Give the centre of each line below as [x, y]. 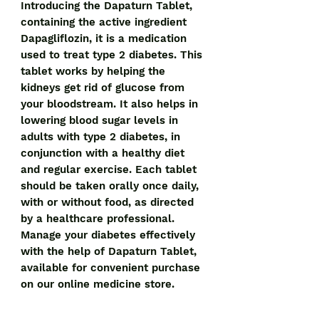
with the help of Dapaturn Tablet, [109, 252]
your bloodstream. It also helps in [109, 104]
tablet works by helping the [93, 72]
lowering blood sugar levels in [99, 121]
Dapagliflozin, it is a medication [104, 39]
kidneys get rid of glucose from [103, 88]
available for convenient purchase [110, 268]
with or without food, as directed [107, 203]
